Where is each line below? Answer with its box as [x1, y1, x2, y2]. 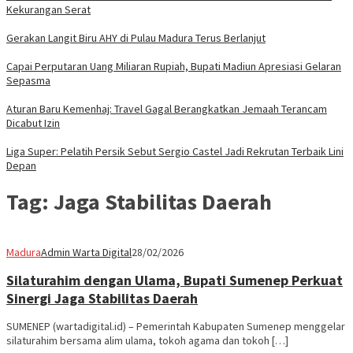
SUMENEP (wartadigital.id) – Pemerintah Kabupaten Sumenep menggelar [6, 318, 345, 333]
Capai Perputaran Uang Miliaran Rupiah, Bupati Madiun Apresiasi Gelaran [6, 59, 341, 74]
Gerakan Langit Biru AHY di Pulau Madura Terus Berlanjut [6, 31, 266, 46]
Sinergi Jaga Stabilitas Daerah [6, 288, 198, 307]
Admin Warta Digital [41, 244, 132, 259]
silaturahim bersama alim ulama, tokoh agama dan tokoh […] [6, 333, 288, 347]
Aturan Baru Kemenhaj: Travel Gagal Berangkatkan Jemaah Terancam [6, 102, 327, 117]
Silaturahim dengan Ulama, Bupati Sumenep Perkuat [6, 270, 343, 289]
